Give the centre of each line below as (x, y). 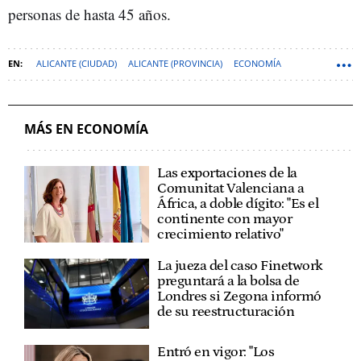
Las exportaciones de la (227, 173)
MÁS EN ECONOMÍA (86, 129)
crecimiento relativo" (220, 234)
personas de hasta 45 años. (89, 14)
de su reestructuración (226, 311)
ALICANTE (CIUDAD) (77, 63)
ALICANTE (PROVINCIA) (175, 63)
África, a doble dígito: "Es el (238, 203)
